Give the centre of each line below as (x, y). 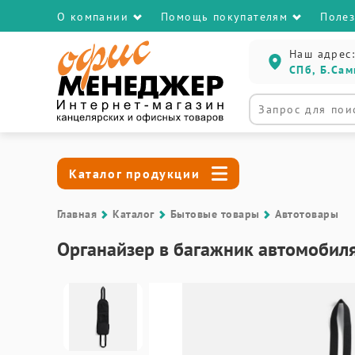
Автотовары (307, 214)
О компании (93, 17)
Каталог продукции (135, 174)
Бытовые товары (215, 214)
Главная (77, 214)
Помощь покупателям (225, 17)
